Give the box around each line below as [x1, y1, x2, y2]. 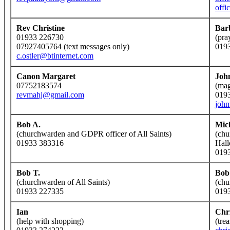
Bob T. [16, 168, 40, 177]
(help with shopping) [16, 217, 84, 225]
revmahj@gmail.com [16, 90, 84, 99]
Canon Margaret [16, 72, 75, 81]
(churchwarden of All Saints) [16, 178, 110, 186]
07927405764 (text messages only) [16, 42, 129, 51]
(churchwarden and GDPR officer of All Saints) [16, 129, 171, 138]
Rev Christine [16, 24, 65, 32]
